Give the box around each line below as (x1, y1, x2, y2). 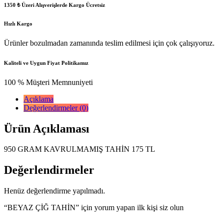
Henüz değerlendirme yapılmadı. (4, 187, 105, 195)
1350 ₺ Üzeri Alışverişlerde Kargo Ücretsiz (4, 1, 105, 8)
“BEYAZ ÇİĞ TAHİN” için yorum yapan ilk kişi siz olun (4, 203, 184, 212)
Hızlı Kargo (4, 20, 32, 27)
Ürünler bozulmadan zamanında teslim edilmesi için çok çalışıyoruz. (4, 38, 215, 47)
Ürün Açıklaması (4, 122, 89, 135)
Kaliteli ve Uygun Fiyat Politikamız (4, 59, 88, 66)
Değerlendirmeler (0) (24, 103, 88, 112)
